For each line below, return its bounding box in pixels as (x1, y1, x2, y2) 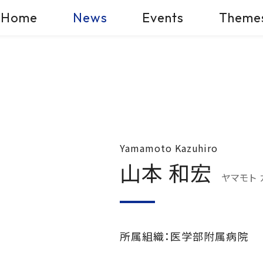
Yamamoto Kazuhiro (120, 140, 218, 155)
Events (142, 9, 184, 26)
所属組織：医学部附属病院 (120, 228, 248, 244)
